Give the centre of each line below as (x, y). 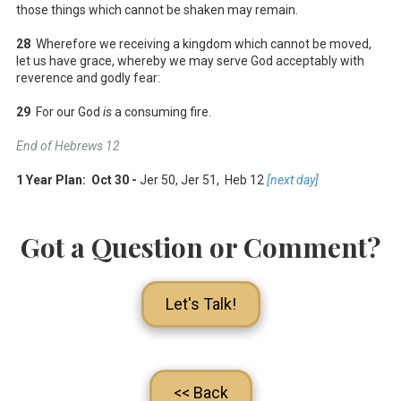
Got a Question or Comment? (200, 247)
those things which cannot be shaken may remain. (157, 9)
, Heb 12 (240, 179)
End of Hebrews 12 (68, 145)
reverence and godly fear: (88, 77)
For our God (67, 111)
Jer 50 (158, 179)
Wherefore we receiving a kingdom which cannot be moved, (201, 43)
